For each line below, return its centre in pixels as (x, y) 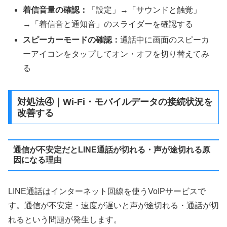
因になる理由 (37, 160)
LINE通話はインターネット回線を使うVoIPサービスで (107, 191)
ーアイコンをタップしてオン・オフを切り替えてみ (116, 54)
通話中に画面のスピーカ (165, 40)
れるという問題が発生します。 (65, 219)
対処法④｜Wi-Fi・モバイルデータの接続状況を (115, 102)
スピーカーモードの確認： (72, 40)
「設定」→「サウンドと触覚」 (145, 10)
